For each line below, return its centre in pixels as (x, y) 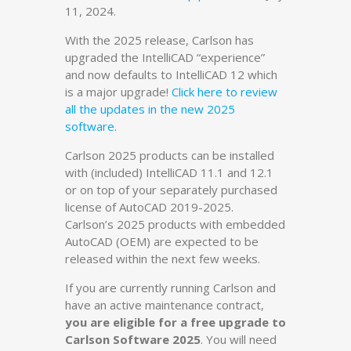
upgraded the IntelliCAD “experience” (165, 58)
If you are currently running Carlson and (170, 288)
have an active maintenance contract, (165, 305)
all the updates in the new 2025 (150, 109)
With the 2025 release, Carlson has (159, 40)
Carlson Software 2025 (133, 340)
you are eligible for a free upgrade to (175, 322)
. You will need (239, 340)
